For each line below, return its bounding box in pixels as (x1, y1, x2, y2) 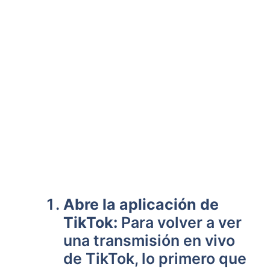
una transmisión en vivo (63, 231, 235, 250)
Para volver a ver (118, 213, 242, 231)
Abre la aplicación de (63, 195, 219, 213)
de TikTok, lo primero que (63, 250, 246, 268)
